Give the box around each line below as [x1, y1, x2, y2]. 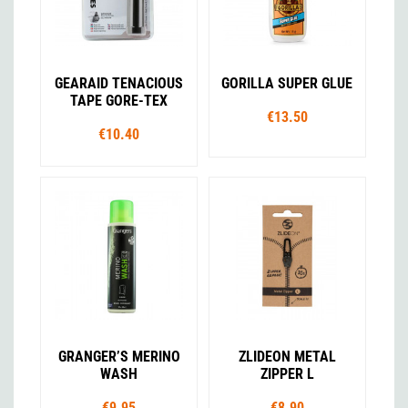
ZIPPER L [260, 365, 314, 383]
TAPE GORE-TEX [70, 92, 168, 110]
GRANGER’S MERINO [57, 348, 180, 366]
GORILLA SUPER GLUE [221, 75, 353, 93]
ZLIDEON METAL [238, 348, 336, 366]
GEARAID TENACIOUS [55, 75, 184, 93]
